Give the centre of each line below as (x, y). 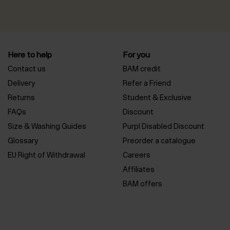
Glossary (23, 141)
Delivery (21, 83)
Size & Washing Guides (47, 126)
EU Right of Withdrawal (46, 155)
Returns (21, 98)
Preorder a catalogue (159, 141)
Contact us (27, 69)
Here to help (30, 55)
